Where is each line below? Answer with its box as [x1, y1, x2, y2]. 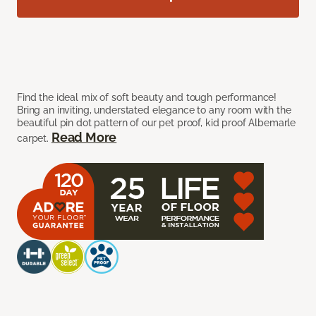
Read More [51, 130, 117, 145]
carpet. [17, 133, 51, 145]
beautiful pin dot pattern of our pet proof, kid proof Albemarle [17, 117, 296, 129]
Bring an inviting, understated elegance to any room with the [17, 104, 291, 116]
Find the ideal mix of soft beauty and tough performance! [17, 92, 277, 104]
